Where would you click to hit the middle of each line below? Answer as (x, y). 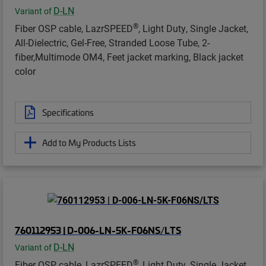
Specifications (68, 112)
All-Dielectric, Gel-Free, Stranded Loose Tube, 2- (112, 42)
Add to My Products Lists (89, 142)
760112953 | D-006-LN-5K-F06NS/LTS (98, 230)
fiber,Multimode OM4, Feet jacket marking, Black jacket (129, 56)
